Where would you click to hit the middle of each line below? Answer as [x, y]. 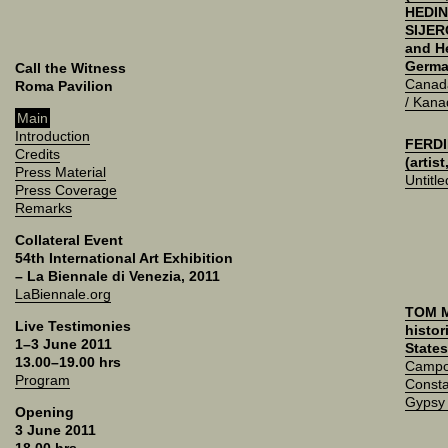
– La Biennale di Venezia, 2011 [117, 276]
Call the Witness [70, 68]
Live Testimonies [73, 326]
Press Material [60, 172]
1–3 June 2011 [63, 344]
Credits [37, 154]
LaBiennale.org [63, 294]
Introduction [52, 136]
